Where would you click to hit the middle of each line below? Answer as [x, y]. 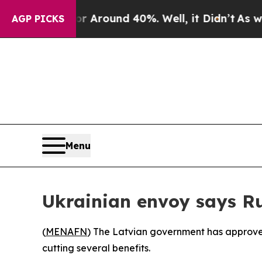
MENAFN [66, 232]
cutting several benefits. [96, 248]
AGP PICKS [38, 19]
